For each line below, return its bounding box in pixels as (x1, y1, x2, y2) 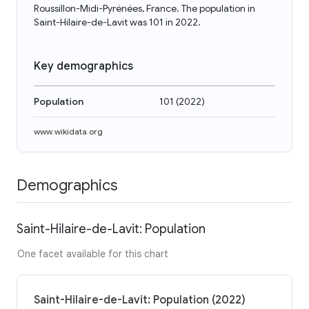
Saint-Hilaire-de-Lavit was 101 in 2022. (34, 16, 201, 28)
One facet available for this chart (17, 247, 168, 260)
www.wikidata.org (34, 126, 103, 137)
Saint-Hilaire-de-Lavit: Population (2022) (34, 292, 246, 307)
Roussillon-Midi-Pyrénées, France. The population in (34, 2, 255, 14)
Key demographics (34, 59, 133, 73)
